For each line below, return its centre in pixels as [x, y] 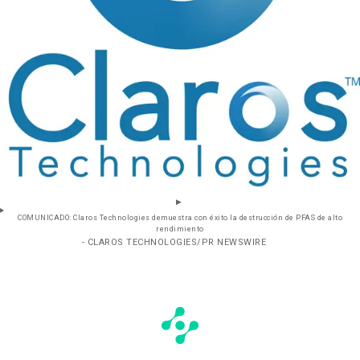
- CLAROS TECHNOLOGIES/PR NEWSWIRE [174, 242]
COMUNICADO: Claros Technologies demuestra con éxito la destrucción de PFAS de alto [180, 218]
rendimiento [180, 229]
